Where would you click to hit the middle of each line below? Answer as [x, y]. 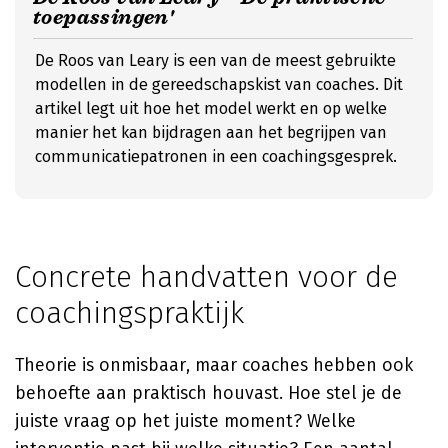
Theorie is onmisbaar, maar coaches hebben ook [214, 365]
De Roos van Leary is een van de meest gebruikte [215, 60]
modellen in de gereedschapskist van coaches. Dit [219, 84]
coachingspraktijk [129, 313]
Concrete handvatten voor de [206, 277]
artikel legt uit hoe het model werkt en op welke [211, 108]
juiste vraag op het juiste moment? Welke [185, 421]
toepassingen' [103, 17]
